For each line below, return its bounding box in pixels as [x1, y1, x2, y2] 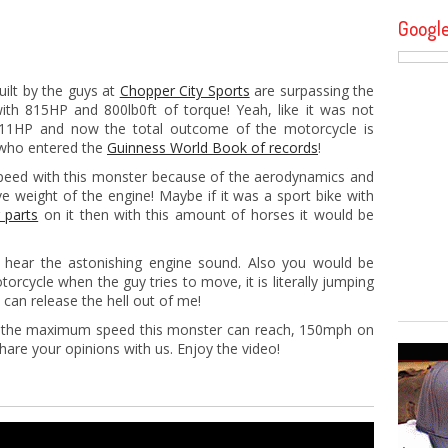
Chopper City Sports [119, 81, 250, 100]
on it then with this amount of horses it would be [38, 205, 374, 224]
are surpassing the [249, 81, 375, 100]
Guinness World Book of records [107, 138, 318, 157]
